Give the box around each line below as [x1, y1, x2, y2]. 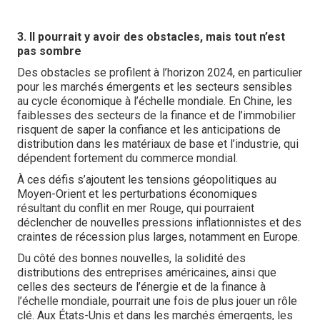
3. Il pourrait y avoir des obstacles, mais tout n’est [17, 30, 285, 44]
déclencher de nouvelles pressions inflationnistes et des [17, 216, 301, 229]
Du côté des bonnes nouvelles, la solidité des [17, 251, 246, 265]
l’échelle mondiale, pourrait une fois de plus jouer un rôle [17, 294, 297, 308]
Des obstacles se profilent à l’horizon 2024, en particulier [17, 66, 302, 79]
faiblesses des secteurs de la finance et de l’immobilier [17, 109, 296, 122]
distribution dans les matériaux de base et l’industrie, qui [17, 137, 299, 151]
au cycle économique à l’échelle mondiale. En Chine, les [17, 94, 292, 108]
